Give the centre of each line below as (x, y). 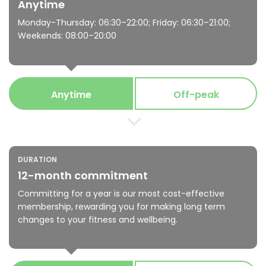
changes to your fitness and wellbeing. (98, 219)
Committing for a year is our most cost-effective (121, 193)
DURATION (37, 159)
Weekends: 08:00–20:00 (67, 35)
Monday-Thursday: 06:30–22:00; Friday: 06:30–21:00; (124, 22)
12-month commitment (83, 175)
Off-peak (196, 94)
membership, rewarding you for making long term (121, 206)
